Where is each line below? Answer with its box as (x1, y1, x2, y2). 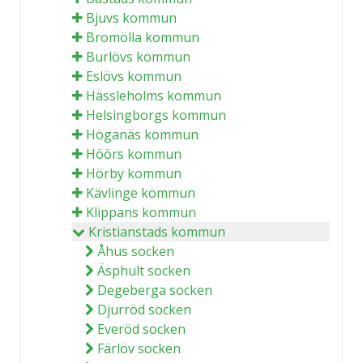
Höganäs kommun (86, 126, 199, 143)
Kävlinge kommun (86, 184, 195, 202)
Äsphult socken (97, 262, 190, 280)
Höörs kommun (86, 145, 181, 163)
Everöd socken (97, 320, 186, 338)
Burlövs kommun (86, 48, 190, 66)
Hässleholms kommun (86, 87, 221, 105)
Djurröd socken (97, 301, 191, 318)
